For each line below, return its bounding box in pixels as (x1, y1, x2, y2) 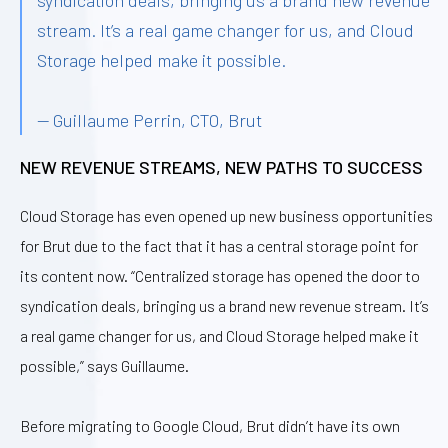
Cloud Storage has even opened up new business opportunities (20, 205, 433, 225)
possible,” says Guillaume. (20, 355, 189, 375)
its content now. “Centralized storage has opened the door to (20, 265, 420, 285)
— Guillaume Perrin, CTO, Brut (37, 109, 262, 132)
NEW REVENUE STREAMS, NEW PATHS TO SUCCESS (20, 156, 423, 179)
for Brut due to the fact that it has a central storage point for (20, 235, 418, 255)
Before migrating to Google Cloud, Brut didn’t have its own (20, 415, 400, 435)
